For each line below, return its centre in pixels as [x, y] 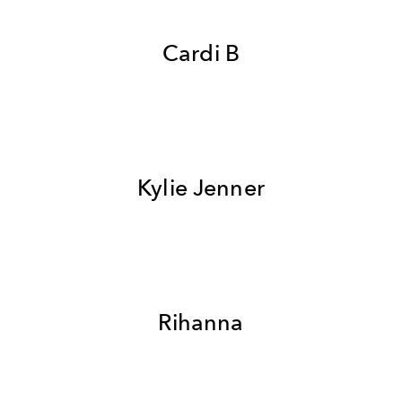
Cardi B [201, 53]
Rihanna [201, 322]
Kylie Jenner [201, 188]
